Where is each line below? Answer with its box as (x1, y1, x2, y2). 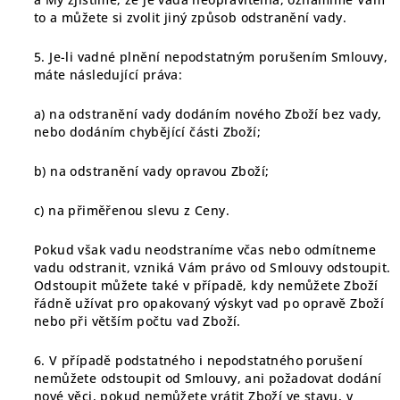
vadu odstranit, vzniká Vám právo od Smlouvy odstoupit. (34, 259, 391, 276)
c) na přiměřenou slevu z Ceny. (34, 202, 229, 219)
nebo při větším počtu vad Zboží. (34, 312, 241, 329)
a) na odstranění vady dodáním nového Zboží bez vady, (34, 105, 382, 122)
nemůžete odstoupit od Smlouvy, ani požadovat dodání (34, 370, 382, 387)
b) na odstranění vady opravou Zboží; (34, 162, 270, 179)
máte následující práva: (34, 66, 183, 83)
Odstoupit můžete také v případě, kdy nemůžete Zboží (34, 277, 379, 294)
